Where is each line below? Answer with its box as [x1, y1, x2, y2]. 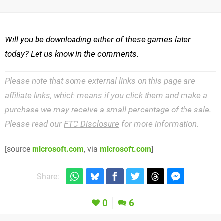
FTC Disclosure [64, 119, 119, 129]
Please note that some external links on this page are [5, 76, 195, 86]
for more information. [119, 119, 199, 129]
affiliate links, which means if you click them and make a [5, 90, 207, 101]
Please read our [5, 119, 64, 129]
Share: [37, 172, 59, 182]
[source [5, 145, 32, 154]
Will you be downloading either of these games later [5, 35, 191, 45]
